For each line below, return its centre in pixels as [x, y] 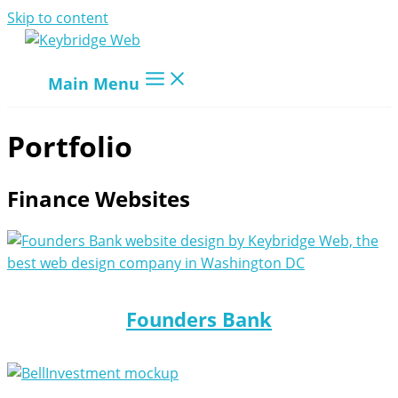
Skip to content [58, 18]
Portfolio [70, 146]
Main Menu [94, 83]
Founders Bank [199, 318]
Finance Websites [99, 199]
